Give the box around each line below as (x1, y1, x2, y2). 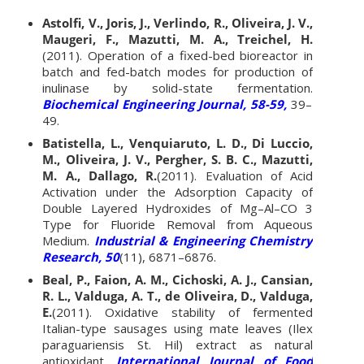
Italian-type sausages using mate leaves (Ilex (42, 319, 314, 336)
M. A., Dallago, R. (42, 167, 158, 184)
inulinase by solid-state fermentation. (42, 79, 314, 96)
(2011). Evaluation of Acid (157, 167, 314, 184)
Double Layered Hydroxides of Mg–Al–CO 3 (42, 199, 314, 216)
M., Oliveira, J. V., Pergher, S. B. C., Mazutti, (42, 150, 314, 167)
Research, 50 (42, 248, 120, 265)
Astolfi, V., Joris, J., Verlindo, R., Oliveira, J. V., (42, 14, 314, 31)
